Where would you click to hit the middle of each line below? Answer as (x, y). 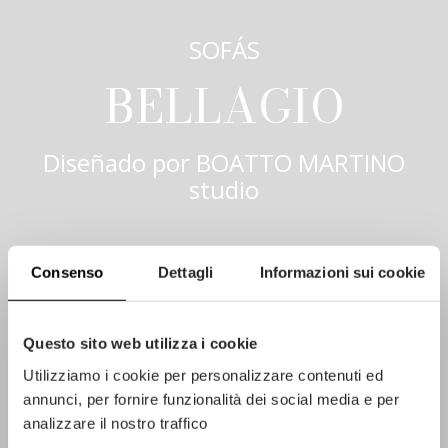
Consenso (67, 272)
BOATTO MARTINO (300, 163)
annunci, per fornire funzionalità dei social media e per (211, 399)
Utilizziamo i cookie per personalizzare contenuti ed (203, 375)
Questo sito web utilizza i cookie (140, 343)
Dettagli (185, 272)
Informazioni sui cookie (342, 272)
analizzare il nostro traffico (115, 423)
